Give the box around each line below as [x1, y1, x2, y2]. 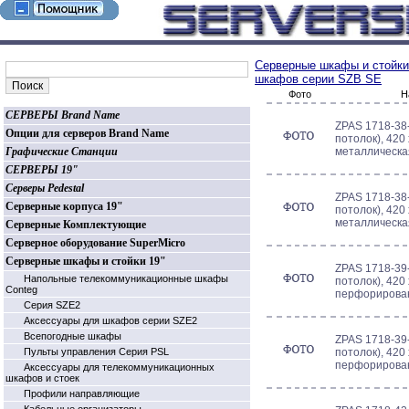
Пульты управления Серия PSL [24, 346, 169, 357]
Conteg [5, 284, 37, 295]
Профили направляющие [24, 388, 140, 399]
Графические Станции [5, 145, 118, 158]
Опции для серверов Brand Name [5, 127, 169, 140]
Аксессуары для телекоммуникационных [24, 362, 215, 372]
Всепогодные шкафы [24, 330, 121, 341]
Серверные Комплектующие [5, 218, 146, 231]
